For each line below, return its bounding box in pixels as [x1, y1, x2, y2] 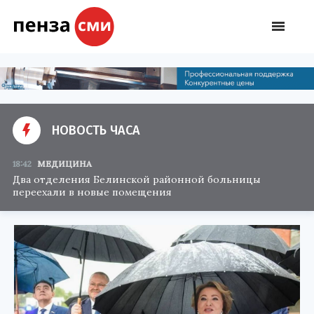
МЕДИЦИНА [37, 158, 92, 169]
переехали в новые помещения [13, 185, 172, 198]
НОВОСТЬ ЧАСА [52, 122, 140, 138]
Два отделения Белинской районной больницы [13, 172, 261, 186]
